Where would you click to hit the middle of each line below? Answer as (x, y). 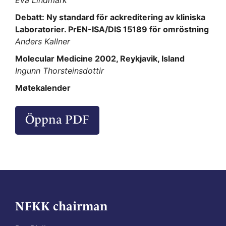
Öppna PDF (57, 120)
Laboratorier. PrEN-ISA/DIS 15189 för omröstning (112, 30)
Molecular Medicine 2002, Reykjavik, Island (100, 59)
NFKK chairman (61, 207)
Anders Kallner (43, 42)
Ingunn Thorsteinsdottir (60, 71)
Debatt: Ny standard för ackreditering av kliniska (110, 17)
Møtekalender (43, 88)
